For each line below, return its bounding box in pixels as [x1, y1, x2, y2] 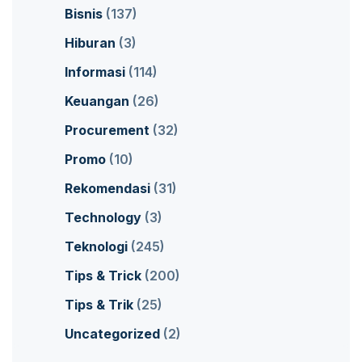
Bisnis [65, 6, 103, 23]
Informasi [65, 64, 125, 81]
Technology [65, 209, 141, 226]
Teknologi [65, 238, 128, 255]
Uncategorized [65, 326, 160, 343]
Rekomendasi [65, 180, 150, 197]
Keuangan [65, 93, 129, 110]
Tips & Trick [65, 267, 141, 284]
